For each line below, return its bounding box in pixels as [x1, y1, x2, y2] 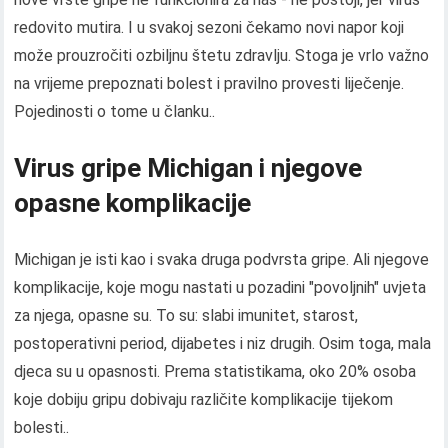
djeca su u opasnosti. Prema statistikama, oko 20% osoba [14, 362, 417, 381]
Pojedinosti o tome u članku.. [14, 102, 216, 121]
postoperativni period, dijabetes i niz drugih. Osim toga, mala [14, 334, 432, 353]
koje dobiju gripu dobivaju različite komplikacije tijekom [14, 390, 394, 409]
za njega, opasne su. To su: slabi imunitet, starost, [14, 306, 359, 325]
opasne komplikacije [14, 188, 252, 218]
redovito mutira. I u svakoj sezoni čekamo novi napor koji [14, 18, 405, 37]
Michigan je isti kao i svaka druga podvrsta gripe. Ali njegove [14, 250, 430, 269]
